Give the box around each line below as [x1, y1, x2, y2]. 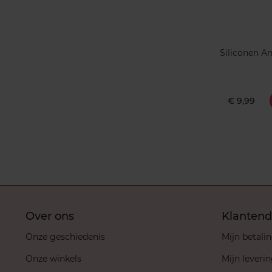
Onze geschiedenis [25, 231, 105, 242]
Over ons [25, 209, 74, 223]
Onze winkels [25, 253, 81, 264]
